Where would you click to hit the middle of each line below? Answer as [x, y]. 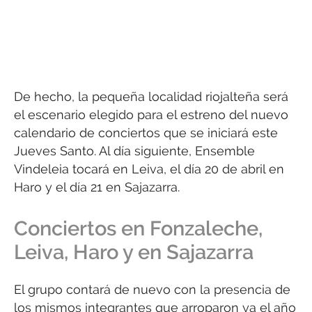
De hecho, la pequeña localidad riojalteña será [151, 97]
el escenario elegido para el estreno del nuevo [151, 115]
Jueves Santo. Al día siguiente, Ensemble [134, 151]
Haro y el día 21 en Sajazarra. [97, 187]
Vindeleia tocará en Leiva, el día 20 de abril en [149, 169]
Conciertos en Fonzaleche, [138, 229]
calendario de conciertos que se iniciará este [146, 133]
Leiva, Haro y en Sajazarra [134, 252]
